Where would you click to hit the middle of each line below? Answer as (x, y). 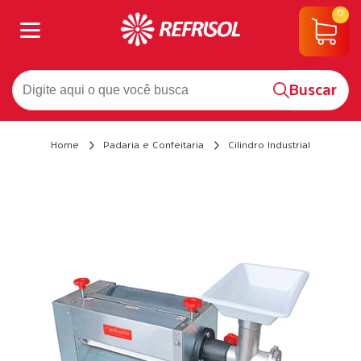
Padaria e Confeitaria (154, 145)
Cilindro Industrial (269, 145)
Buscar (313, 90)
